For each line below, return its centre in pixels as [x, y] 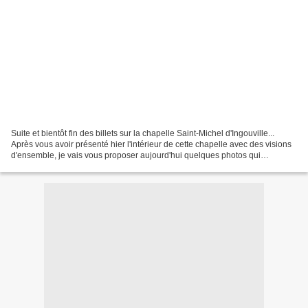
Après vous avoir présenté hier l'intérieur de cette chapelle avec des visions [151, 144]
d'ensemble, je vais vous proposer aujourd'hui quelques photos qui [136, 155]
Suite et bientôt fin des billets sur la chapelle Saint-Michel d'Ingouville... [143, 133]
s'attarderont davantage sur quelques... [84, 166]
